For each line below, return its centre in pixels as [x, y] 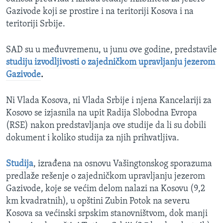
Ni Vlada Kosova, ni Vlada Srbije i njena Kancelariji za [109, 101]
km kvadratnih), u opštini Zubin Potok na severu [98, 202]
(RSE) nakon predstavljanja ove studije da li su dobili [106, 126]
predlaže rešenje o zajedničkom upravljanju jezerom [106, 177]
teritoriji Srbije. [36, 24]
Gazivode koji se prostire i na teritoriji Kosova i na [100, 12]
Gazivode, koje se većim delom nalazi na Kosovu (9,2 [106, 189]
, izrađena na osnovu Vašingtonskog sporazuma [123, 164]
